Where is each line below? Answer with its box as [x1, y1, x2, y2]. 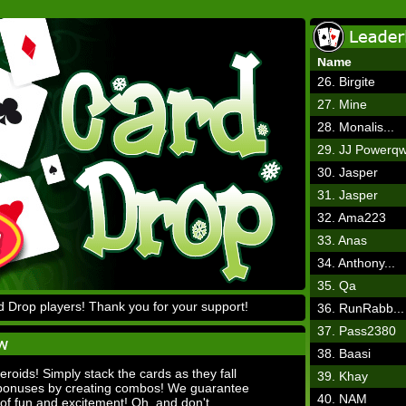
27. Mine [317, 97, 367, 111]
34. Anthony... [317, 256, 395, 270]
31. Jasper [317, 188, 378, 202]
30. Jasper [317, 165, 378, 179]
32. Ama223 [317, 210, 386, 225]
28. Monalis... [317, 120, 394, 134]
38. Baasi [317, 346, 371, 361]
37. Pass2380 [317, 324, 396, 338]
